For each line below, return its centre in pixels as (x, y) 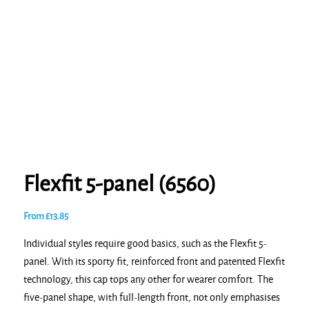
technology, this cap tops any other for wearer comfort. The (148, 279)
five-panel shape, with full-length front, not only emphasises (151, 297)
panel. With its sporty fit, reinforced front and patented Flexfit (154, 261)
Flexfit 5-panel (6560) (119, 184)
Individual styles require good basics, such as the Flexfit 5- (145, 243)
